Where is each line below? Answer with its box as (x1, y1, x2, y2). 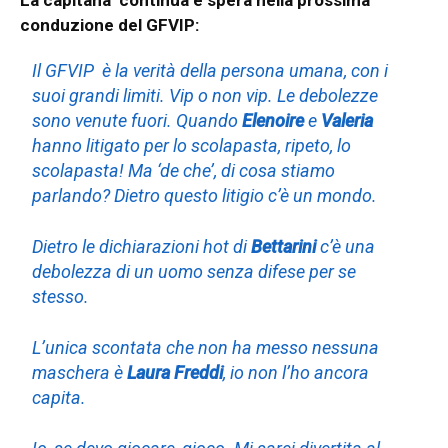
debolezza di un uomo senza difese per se (32, 260, 357, 282)
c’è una (316, 235, 376, 257)
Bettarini (251, 235, 317, 257)
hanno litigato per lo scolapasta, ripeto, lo (32, 134, 352, 156)
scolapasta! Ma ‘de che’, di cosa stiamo (32, 159, 336, 181)
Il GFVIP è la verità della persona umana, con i (32, 59, 389, 81)
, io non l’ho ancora (223, 361, 370, 383)
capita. (32, 386, 87, 408)
